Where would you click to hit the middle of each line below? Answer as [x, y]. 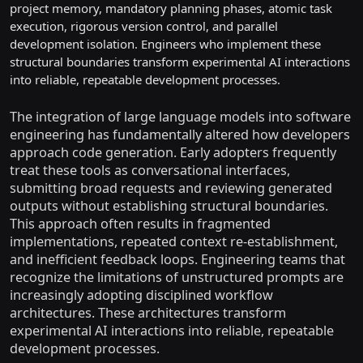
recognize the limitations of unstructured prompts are [177, 277]
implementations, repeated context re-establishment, [174, 241]
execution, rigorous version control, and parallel [144, 26]
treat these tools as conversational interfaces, [150, 170]
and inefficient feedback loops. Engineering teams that [177, 259]
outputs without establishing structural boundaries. [169, 206]
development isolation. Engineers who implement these [165, 44]
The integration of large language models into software [180, 117]
